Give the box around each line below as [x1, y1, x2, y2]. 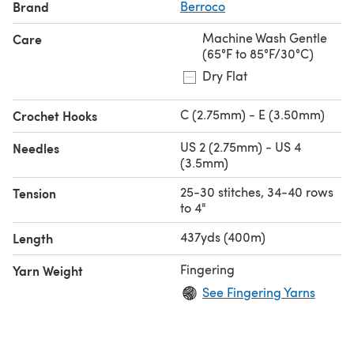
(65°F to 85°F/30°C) [202, 44, 314, 62]
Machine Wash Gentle [202, 28, 327, 46]
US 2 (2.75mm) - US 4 [180, 137, 301, 155]
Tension [13, 183, 56, 202]
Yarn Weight [13, 261, 83, 280]
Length [13, 228, 53, 247]
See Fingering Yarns [202, 283, 315, 300]
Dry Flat [202, 66, 247, 84]
